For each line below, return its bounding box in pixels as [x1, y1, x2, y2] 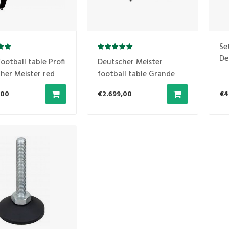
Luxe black [97, 80, 135, 93]
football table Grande [97, 68, 175, 81]
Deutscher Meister [97, 56, 163, 69]
